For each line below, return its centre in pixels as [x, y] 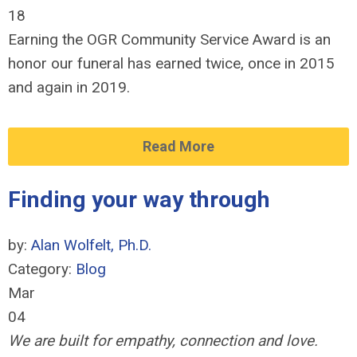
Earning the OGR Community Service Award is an [169, 39]
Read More [178, 146]
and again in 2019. [69, 87]
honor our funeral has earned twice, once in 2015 [171, 63]
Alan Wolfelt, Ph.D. [91, 245]
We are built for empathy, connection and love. [163, 341]
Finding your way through [139, 200]
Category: [42, 269]
